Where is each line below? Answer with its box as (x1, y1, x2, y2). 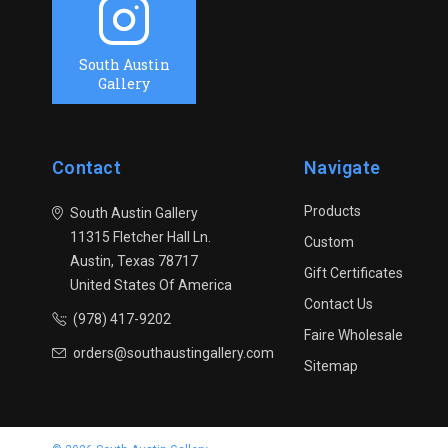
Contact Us (304, 296, 373, 312)
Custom (304, 234, 354, 250)
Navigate (304, 157, 380, 178)
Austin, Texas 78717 (70, 253, 198, 269)
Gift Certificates (304, 265, 403, 281)
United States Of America (70, 277, 232, 293)
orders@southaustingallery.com (73, 345, 274, 361)
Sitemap (304, 358, 358, 374)
